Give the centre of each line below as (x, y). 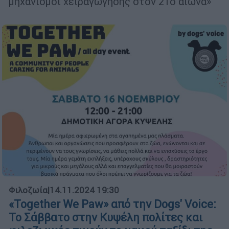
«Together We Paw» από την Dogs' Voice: (112, 204)
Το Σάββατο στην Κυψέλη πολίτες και (106, 217)
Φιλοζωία (28, 190)
